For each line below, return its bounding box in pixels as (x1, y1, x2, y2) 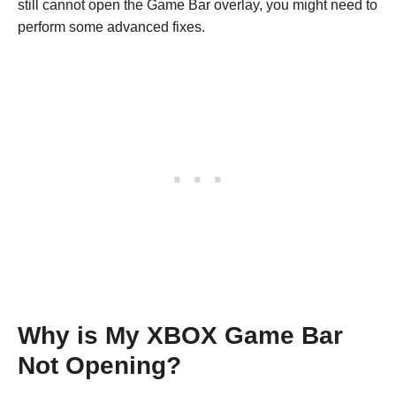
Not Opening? (18, 351, 181, 379)
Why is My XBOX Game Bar (18, 321, 343, 349)
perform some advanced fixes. (18, 19, 205, 34)
